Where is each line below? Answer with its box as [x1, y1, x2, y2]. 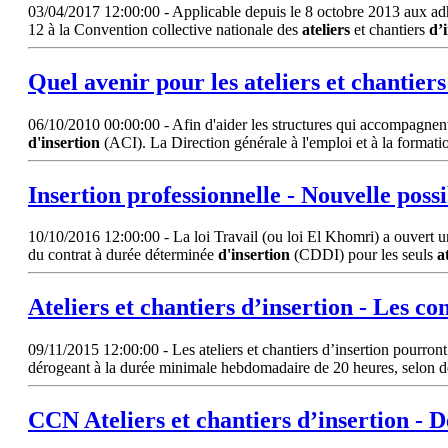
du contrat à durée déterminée [28, 246, 218, 264]
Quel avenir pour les [28, 68, 244, 95]
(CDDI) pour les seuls [290, 246, 437, 264]
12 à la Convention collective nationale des [28, 20, 302, 38]
